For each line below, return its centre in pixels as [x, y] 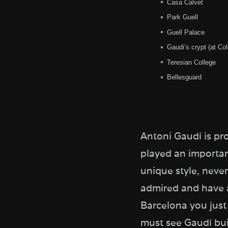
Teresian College [191, 62]
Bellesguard [184, 77]
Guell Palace [186, 32]
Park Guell [182, 17]
